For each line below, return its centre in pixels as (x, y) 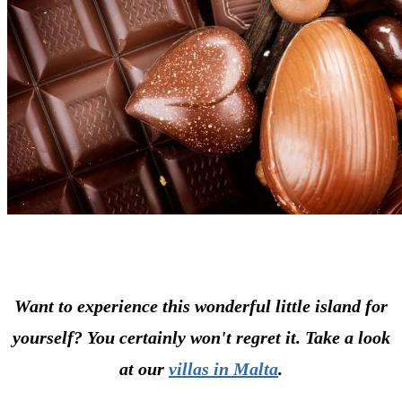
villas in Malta (223, 368)
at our (144, 368)
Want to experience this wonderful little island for (201, 306)
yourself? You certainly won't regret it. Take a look (201, 337)
